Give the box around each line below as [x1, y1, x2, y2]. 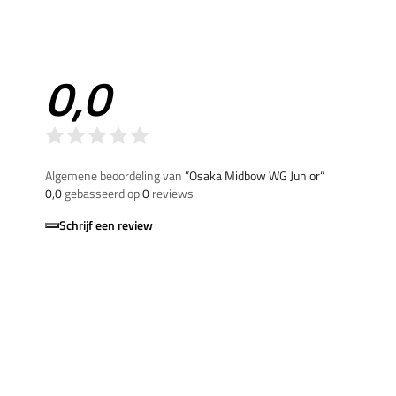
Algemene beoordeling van [45, 165, 185, 185]
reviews [149, 183, 194, 202]
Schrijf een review [59, 215, 153, 234]
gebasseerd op [62, 183, 142, 202]
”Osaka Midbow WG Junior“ [185, 165, 324, 185]
